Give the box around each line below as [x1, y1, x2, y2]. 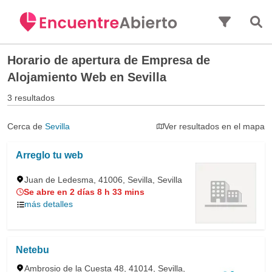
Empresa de [141, 53, 210, 67]
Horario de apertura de [7, 53, 141, 67]
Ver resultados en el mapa [164, 121, 265, 131]
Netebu [16, 245, 49, 255]
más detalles [24, 199, 73, 209]
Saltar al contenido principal [76, 2, 196, 12]
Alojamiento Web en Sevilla [7, 70, 166, 84]
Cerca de [7, 121, 45, 131]
